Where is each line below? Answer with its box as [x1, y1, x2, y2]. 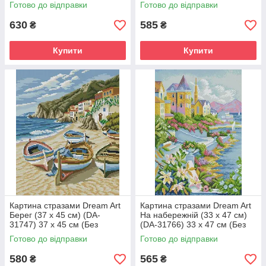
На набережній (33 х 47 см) [140, 210, 247, 220]
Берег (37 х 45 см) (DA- [9, 210, 100, 220]
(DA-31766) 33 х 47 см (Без [140, 220, 246, 229]
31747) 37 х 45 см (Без [9, 220, 98, 229]
